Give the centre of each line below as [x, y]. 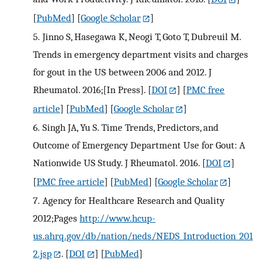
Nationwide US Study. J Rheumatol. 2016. [116, 163]
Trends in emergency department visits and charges [141, 55]
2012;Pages [56, 218]
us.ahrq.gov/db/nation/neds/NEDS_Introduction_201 [143, 235]
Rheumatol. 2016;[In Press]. [89, 90]
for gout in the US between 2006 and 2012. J [122, 72]
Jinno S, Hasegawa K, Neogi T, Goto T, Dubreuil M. [141, 37]
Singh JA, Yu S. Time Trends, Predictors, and [130, 128]
